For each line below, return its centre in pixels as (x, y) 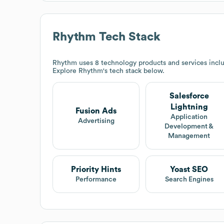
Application (189, 117)
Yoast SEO (189, 169)
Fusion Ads (96, 111)
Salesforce (189, 96)
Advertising (96, 121)
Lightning (189, 107)
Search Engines (189, 179)
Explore (65, 71)
